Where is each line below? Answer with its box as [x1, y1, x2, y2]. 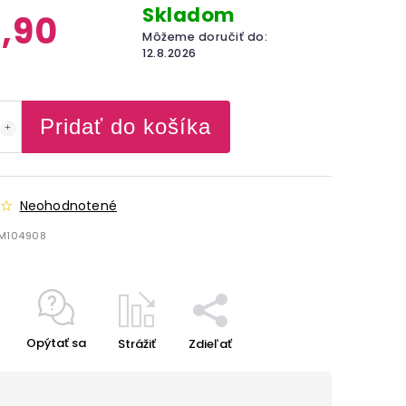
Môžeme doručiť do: [142, 28, 268, 44]
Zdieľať [188, 335, 232, 353]
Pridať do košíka [40, 114, 211, 139]
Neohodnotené [19, 197, 117, 215]
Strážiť [117, 335, 156, 353]
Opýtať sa [25, 334, 86, 352]
